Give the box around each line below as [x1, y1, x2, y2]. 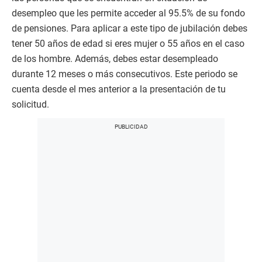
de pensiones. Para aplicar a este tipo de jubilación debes [12, 23, 247, 35]
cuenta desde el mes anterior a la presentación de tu [12, 84, 226, 95]
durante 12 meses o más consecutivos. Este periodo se [12, 68, 237, 80]
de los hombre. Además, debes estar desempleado [12, 53, 218, 65]
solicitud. [12, 99, 49, 111]
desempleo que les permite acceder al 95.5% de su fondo [12, 8, 245, 19]
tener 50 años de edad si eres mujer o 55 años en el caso [12, 38, 244, 50]
